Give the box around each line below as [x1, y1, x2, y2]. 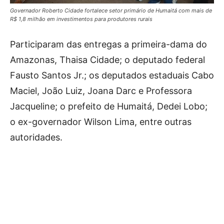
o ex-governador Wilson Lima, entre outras [10, 116, 191, 127]
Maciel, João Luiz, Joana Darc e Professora [10, 85, 192, 96]
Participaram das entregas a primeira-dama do [10, 39, 207, 49]
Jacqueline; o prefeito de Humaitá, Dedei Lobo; [10, 101, 207, 111]
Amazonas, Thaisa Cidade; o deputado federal [10, 54, 205, 65]
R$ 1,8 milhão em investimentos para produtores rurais [10, 15, 152, 22]
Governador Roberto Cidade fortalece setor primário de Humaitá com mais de [10, 7, 212, 14]
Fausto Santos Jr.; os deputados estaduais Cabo [10, 70, 214, 80]
